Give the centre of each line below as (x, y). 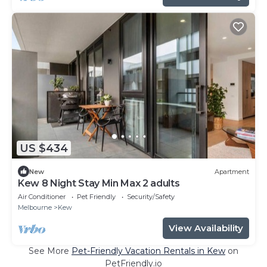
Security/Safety (151, 197)
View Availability (206, 228)
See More (50, 251)
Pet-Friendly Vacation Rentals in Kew (148, 251)
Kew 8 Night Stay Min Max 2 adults (99, 184)
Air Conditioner (42, 197)
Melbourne (35, 208)
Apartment (232, 171)
